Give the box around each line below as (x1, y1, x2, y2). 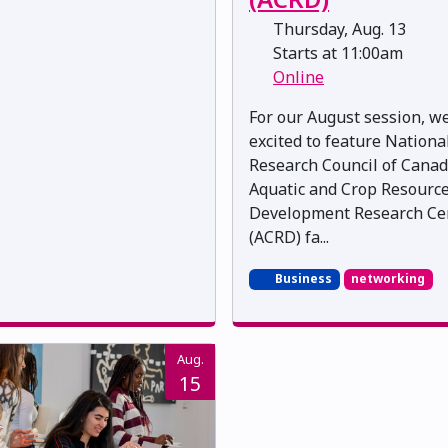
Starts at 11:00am (269, 42, 403, 65)
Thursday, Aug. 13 (269, 18, 406, 41)
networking (351, 270, 426, 288)
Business (271, 270, 332, 288)
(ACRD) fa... (249, 226, 329, 249)
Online (273, 66, 324, 89)
